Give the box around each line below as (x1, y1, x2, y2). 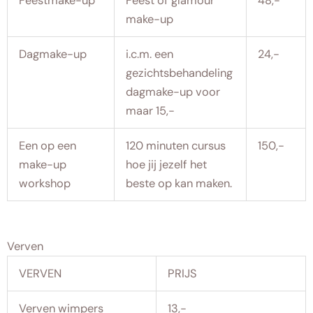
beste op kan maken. (126, 175, 233, 191)
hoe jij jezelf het (126, 156, 208, 172)
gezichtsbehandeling (126, 65, 233, 80)
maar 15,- (126, 103, 175, 118)
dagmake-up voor (126, 84, 221, 99)
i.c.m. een (126, 46, 174, 61)
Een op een (19, 138, 77, 153)
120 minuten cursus (126, 138, 226, 153)
